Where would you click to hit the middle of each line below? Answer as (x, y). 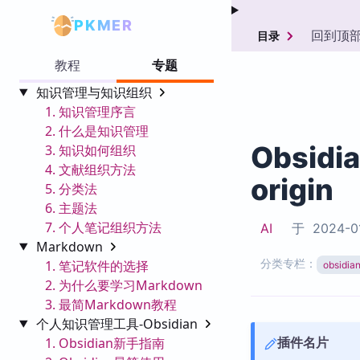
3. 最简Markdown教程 (111, 304)
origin (292, 190)
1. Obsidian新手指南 (105, 343)
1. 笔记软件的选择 (97, 266)
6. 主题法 (71, 208)
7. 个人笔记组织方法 (103, 227)
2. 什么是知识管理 (97, 131)
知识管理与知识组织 (95, 92)
